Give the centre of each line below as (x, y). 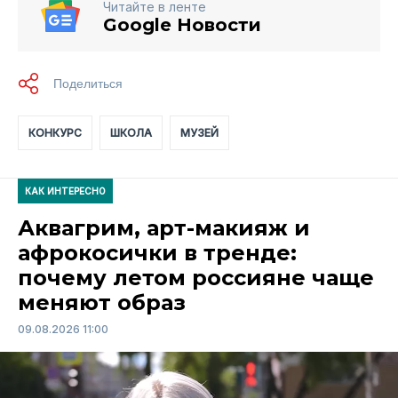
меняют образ (102, 303)
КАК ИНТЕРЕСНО (65, 191)
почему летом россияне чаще (196, 278)
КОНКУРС (55, 133)
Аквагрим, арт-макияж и (164, 228)
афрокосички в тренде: (157, 253)
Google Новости (182, 25)
